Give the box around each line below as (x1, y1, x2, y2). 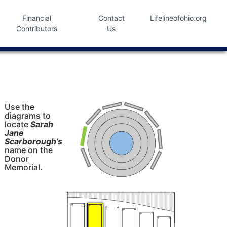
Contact (98, 14, 125, 22)
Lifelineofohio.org (149, 14, 207, 22)
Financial (22, 14, 52, 22)
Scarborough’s (5, 136, 63, 146)
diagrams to (5, 110, 51, 121)
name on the (5, 145, 53, 155)
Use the (5, 102, 35, 112)
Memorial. (5, 162, 43, 172)
